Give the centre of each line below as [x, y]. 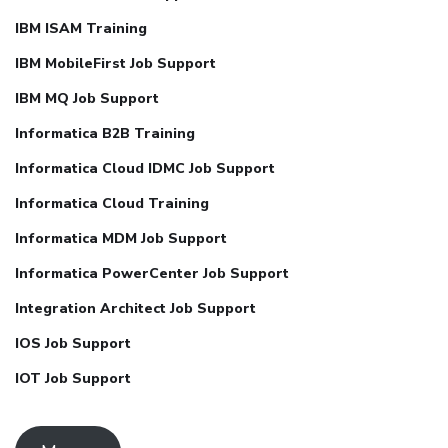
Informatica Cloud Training [112, 203]
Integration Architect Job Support [135, 308]
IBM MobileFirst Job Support [115, 63]
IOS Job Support [73, 343]
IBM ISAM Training [81, 28]
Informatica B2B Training [105, 133]
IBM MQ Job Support [87, 98]
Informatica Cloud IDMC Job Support [145, 168]
